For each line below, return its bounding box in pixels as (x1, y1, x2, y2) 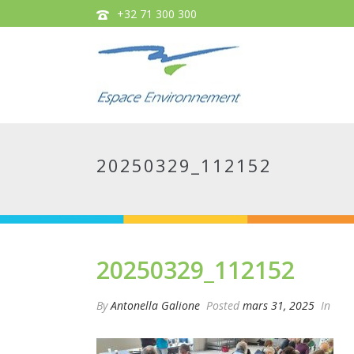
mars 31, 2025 (243, 298, 314, 313)
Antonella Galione (111, 298, 200, 313)
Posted (203, 298, 243, 313)
